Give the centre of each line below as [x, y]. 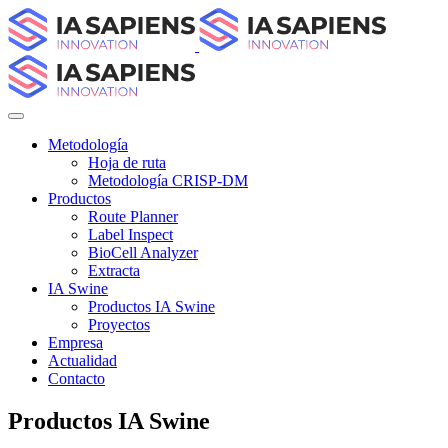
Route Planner [133, 216]
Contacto [76, 378]
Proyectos [119, 324]
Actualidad [82, 360]
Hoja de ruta [127, 162]
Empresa [75, 342]
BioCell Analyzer [143, 252]
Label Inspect [130, 234]
